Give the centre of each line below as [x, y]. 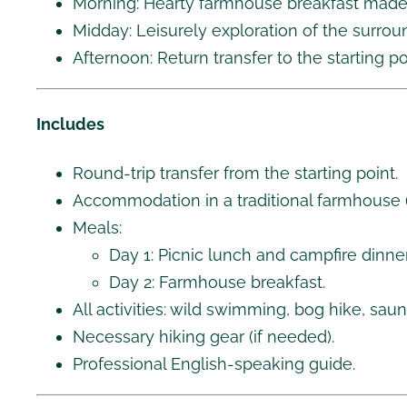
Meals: [97, 228]
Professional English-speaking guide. [214, 364]
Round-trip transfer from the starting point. [235, 174]
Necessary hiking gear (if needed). [203, 337]
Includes [70, 124]
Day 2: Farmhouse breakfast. [217, 283]
